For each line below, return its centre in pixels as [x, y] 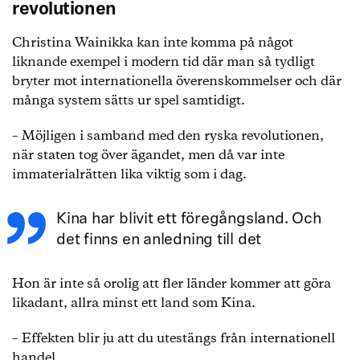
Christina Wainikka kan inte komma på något [153, 43]
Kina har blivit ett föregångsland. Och [189, 219]
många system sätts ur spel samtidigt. [129, 101]
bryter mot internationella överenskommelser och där [177, 82]
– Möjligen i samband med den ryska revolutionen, [168, 136]
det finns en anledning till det [159, 240]
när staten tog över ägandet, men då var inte [148, 155]
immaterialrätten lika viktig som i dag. [129, 175]
